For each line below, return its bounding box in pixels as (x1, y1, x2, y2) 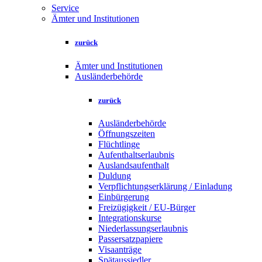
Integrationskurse (98, 212, 161, 223)
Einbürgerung (98, 191, 149, 202)
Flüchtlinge (98, 139, 140, 149)
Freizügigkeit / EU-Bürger (98, 202, 195, 212)
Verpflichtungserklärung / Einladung (98, 181, 232, 191)
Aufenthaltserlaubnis (98, 149, 174, 160)
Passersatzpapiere (98, 233, 163, 244)
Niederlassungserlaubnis (98, 223, 188, 233)
